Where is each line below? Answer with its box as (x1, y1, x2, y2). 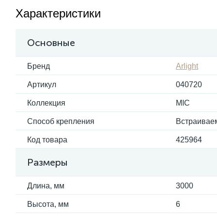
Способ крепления (27, 117, 94, 125)
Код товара (27, 136, 67, 144)
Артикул (27, 80, 56, 89)
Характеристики (15, 7, 101, 20)
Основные (27, 37, 75, 48)
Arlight (176, 62, 198, 70)
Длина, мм (27, 182, 64, 190)
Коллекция (27, 99, 65, 107)
